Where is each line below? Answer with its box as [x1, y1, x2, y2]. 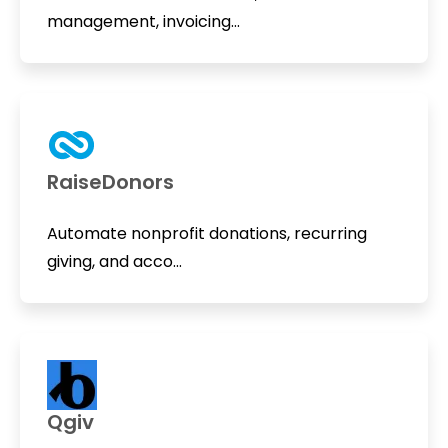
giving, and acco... [46, 249, 182, 273]
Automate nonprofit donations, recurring [46, 221, 367, 245]
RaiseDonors [46, 167, 174, 196]
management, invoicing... [46, 10, 240, 34]
